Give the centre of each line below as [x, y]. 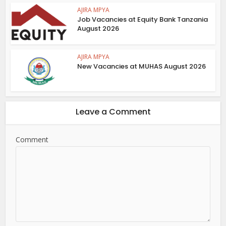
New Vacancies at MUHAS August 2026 [142, 67]
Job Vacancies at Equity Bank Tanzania [143, 20]
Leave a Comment [113, 111]
